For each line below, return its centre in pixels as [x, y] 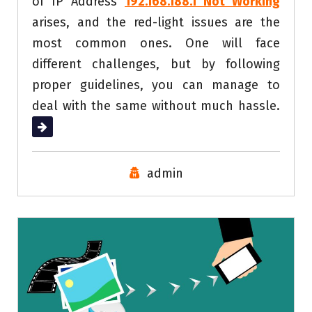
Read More [62, 126]
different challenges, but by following [156, 64]
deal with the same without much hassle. [156, 106]
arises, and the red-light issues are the [156, 22]
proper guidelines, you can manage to [156, 85]
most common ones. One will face [156, 43]
